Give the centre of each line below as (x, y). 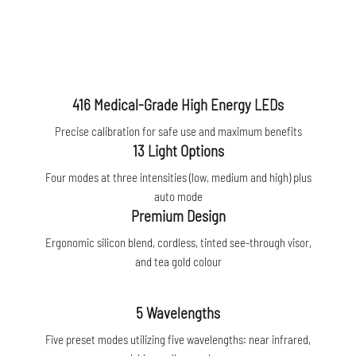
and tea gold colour (178, 261)
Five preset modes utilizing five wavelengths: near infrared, (178, 339)
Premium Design (178, 215)
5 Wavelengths (178, 312)
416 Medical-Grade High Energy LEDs (178, 104)
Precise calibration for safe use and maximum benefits (178, 131)
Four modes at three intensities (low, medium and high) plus (178, 177)
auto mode (178, 196)
